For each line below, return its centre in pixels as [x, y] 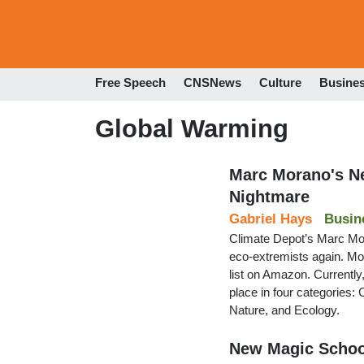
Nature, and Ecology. [284, 310]
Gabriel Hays [271, 219]
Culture [280, 83]
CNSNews [212, 83]
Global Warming [192, 128]
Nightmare [269, 196]
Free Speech [130, 83]
